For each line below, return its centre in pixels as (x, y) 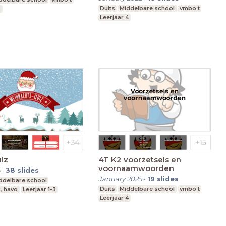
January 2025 (120, 179)
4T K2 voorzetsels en (139, 160)
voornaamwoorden (136, 168)
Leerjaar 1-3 (39, 189)
